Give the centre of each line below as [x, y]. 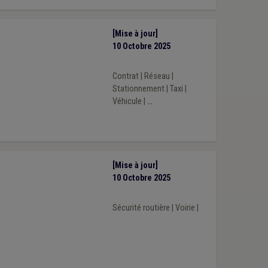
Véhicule [127, 101]
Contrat [125, 76]
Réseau [157, 76]
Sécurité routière [141, 208]
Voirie [185, 208]
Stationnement [138, 89]
